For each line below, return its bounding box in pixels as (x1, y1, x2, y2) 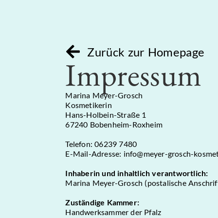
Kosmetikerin (65, 100, 112, 109)
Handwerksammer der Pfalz (65, 207, 162, 217)
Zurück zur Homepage (87, 44, 205, 59)
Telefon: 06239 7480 (65, 139, 137, 148)
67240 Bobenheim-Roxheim (65, 120, 163, 129)
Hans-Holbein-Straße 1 (65, 110, 146, 119)
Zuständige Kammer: (65, 198, 140, 207)
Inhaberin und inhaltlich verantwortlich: (65, 168, 208, 178)
